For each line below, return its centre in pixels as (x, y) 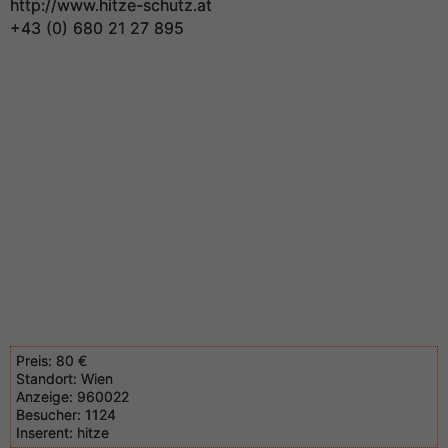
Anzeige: (44, 396)
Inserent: (46, 432)
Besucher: (48, 414)
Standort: (46, 378)
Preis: (34, 360)
